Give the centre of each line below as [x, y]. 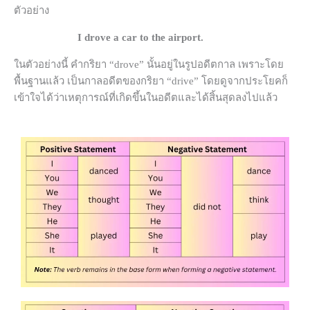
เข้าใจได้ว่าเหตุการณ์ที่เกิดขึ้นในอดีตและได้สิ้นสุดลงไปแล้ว [146, 98]
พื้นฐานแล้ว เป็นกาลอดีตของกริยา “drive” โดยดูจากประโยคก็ [151, 81]
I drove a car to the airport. [140, 38]
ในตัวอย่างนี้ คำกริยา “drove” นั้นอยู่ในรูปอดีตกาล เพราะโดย [149, 65]
